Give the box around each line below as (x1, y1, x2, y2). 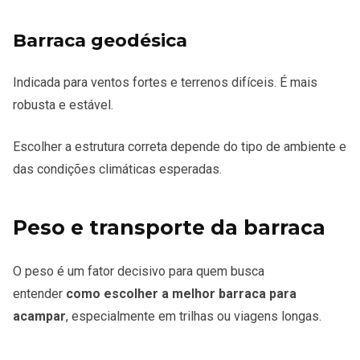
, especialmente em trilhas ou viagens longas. (66, 308, 321, 324)
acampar (13, 308, 66, 324)
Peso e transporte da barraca (13, 215, 325, 239)
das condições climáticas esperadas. (13, 161, 222, 177)
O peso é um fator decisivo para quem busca (13, 263, 264, 279)
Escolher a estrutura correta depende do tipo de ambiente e (13, 138, 346, 154)
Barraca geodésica (13, 28, 187, 51)
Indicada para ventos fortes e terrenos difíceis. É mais (13, 74, 317, 90)
